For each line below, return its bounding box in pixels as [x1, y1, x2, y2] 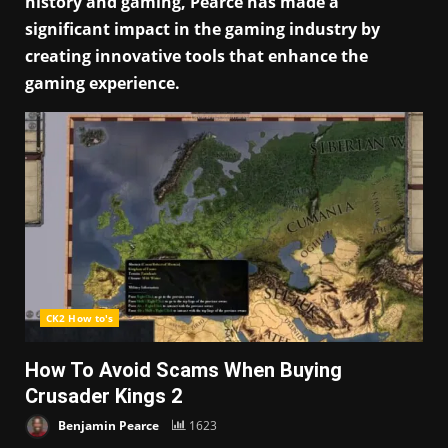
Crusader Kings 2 [25, 384, 182, 408]
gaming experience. [25, 72, 180, 94]
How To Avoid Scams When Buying [25, 358, 342, 382]
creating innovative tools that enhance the [25, 45, 368, 67]
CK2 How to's [46, 311, 114, 325]
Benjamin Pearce [55, 416, 159, 434]
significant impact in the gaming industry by [25, 18, 380, 40]
